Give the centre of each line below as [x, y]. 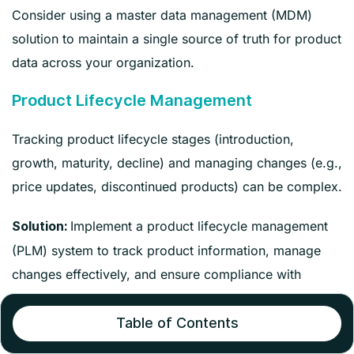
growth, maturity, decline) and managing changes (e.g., [177, 162]
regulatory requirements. [85, 298]
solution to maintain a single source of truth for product [177, 38]
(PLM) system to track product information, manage [166, 250]
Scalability [52, 335]
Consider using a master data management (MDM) [162, 15]
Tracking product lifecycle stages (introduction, [153, 139]
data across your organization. [103, 62]
